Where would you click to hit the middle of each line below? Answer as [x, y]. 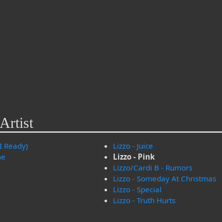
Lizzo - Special [138, 190]
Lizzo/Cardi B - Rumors [153, 168]
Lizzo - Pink [134, 157]
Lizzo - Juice [133, 146]
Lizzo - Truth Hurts [144, 200]
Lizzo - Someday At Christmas [165, 179]
